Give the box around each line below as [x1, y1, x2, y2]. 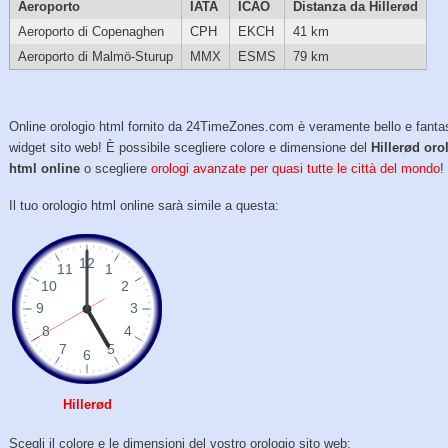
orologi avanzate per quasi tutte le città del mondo [151, 161, 441, 177]
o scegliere [80, 161, 152, 177]
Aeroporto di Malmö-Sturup [17, 49, 173, 65]
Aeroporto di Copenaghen [17, 24, 164, 40]
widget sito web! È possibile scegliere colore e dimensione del [9, 140, 372, 156]
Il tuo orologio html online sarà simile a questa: [9, 197, 280, 213]
